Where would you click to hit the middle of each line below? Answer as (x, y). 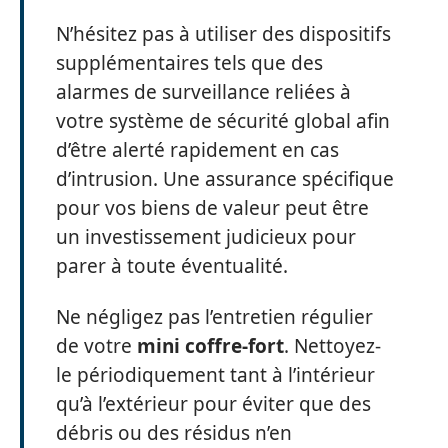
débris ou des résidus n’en (174, 433)
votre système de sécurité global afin (223, 120)
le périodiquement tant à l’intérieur (215, 375)
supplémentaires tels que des (189, 62)
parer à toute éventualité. (172, 265)
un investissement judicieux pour (206, 236)
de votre (96, 346)
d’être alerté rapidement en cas (197, 149)
